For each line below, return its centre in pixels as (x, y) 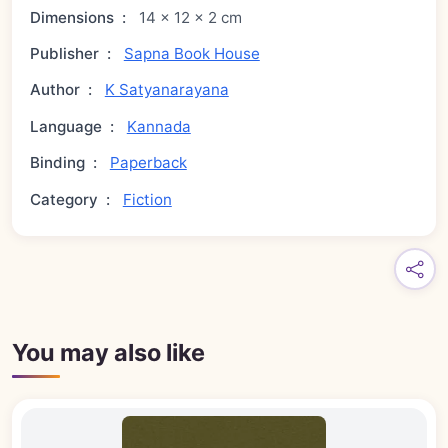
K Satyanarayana (166, 90)
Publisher (65, 54)
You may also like (108, 353)
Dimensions (72, 17)
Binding (58, 163)
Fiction (147, 199)
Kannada (158, 126)
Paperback (148, 163)
